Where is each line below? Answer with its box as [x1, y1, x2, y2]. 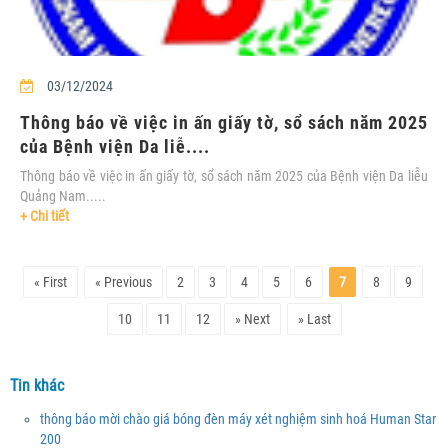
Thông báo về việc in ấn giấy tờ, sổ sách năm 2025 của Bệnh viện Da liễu [20, 167, 428, 184]
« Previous [94, 273, 152, 290]
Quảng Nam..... [20, 187, 106, 204]
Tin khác [10, 375, 64, 395]
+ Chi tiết [20, 207, 69, 224]
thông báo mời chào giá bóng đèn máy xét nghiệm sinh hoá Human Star [40, 410, 436, 427]
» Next [234, 310, 270, 327]
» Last [297, 310, 331, 327]
